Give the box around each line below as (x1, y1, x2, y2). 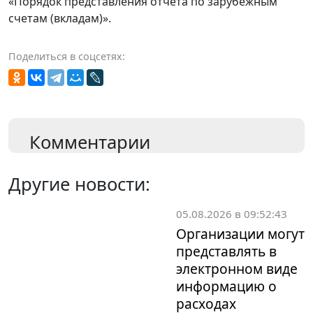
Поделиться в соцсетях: (8, 49, 125, 63)
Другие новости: (8, 171, 150, 196)
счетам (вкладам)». (8, 10, 111, 26)
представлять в (176, 241, 277, 261)
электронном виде (176, 259, 298, 278)
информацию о (176, 276, 277, 296)
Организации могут (176, 224, 305, 243)
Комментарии (29, 129, 150, 154)
